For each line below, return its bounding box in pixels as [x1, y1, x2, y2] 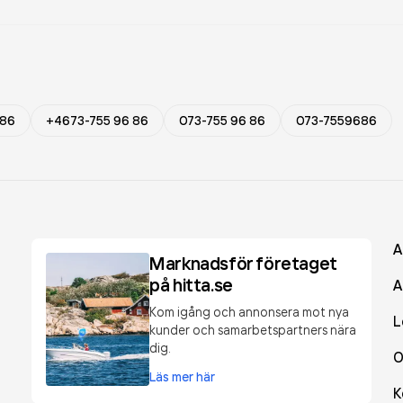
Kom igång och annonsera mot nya [149, 304, 350, 319]
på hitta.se [149, 273, 233, 296]
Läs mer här [149, 369, 216, 385]
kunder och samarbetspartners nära [149, 322, 357, 337]
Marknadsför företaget [149, 252, 337, 274]
